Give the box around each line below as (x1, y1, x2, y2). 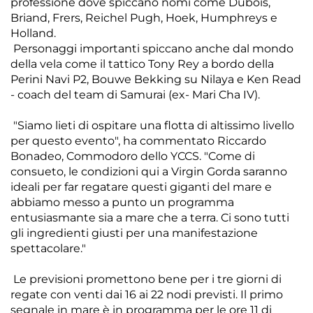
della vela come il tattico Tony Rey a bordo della (10, 57, 274, 71)
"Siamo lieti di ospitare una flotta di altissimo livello (10, 118, 294, 132)
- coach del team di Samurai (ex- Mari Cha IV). (10, 87, 260, 101)
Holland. (10, 26, 56, 40)
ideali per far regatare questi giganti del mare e (10, 180, 272, 194)
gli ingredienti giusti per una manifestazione (10, 226, 258, 240)
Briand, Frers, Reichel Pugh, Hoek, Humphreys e (10, 10, 277, 24)
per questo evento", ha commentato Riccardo (10, 133, 266, 147)
